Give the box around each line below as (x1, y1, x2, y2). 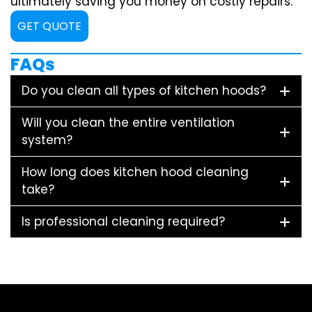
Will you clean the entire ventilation (22, 114, 235, 132)
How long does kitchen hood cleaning (22, 164, 249, 181)
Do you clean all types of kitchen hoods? (22, 82, 266, 100)
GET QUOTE (17, 18, 81, 35)
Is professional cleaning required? (22, 213, 225, 231)
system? (22, 132, 72, 149)
